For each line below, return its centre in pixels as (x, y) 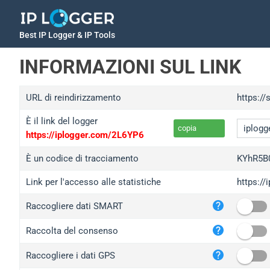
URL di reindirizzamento (74, 98)
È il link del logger (62, 121)
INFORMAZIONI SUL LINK (130, 67)
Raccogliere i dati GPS (71, 256)
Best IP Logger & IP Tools (67, 35)
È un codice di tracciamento (82, 159)
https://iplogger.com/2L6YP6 (85, 135)
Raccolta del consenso (72, 231)
